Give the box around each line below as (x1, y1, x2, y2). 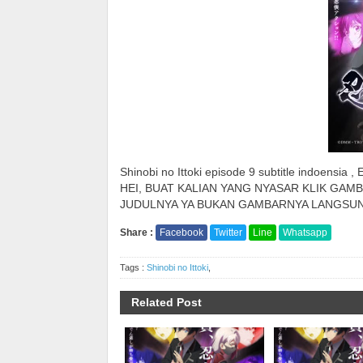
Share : (120, 227, 156, 238)
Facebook (160, 227, 203, 238)
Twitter (214, 227, 242, 238)
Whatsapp (283, 227, 327, 238)
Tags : (120, 263, 147, 272)
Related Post (131, 296, 202, 309)
